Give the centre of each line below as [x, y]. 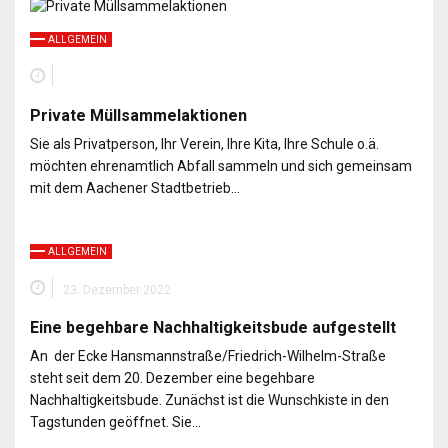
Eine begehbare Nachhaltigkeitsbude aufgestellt [213, 327]
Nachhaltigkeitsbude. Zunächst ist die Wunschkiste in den [209, 399]
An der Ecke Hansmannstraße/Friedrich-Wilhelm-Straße [209, 355]
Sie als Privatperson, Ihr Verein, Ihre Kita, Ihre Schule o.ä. [204, 143]
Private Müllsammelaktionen [138, 115]
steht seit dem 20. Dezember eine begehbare [172, 377]
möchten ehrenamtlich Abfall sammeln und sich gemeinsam [221, 165]
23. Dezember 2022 [117, 289]
